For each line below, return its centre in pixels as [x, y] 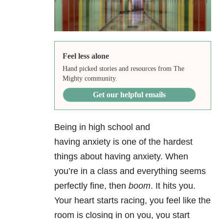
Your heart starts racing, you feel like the [132, 201]
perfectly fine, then [91, 186]
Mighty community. [90, 79]
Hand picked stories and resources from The [123, 69]
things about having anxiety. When [121, 157]
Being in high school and [102, 127]
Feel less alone [86, 56]
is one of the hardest [152, 142]
